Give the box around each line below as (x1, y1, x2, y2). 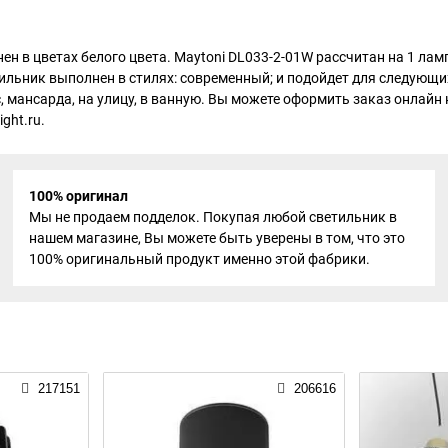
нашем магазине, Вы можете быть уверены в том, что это (28, 229, 405, 246)
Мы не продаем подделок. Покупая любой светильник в (28, 208, 397, 225)
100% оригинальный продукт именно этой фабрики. (28, 250, 370, 267)
